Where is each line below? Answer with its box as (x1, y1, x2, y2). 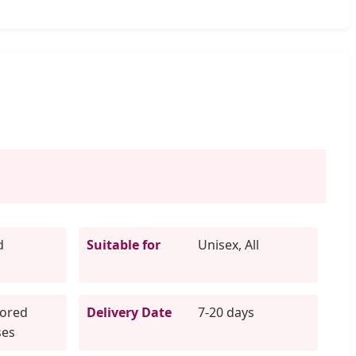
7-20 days (198, 303, 255, 321)
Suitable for (87, 235, 161, 253)
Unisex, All (198, 235, 260, 253)
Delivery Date (87, 303, 172, 321)
